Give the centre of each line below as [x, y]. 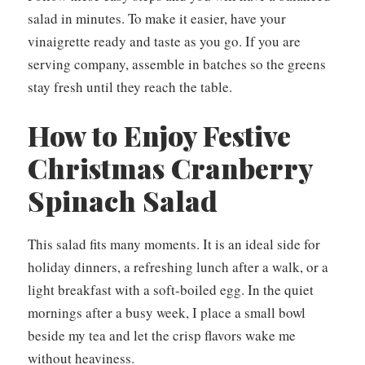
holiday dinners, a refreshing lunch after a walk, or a [178, 267]
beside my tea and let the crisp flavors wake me [162, 336]
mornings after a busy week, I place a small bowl [167, 313]
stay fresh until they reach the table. [130, 86]
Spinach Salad [123, 201]
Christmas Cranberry [170, 168]
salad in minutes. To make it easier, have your [157, 18]
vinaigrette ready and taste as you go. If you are [164, 41]
